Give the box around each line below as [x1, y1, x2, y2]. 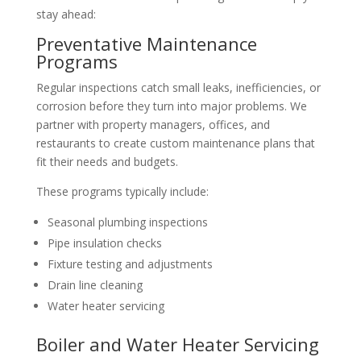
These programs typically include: [35, 183, 209, 199]
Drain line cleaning [47, 276, 143, 293]
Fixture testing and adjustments [47, 255, 213, 272]
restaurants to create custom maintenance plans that [35, 135, 315, 151]
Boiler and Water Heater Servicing [35, 331, 319, 356]
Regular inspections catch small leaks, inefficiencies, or [35, 79, 321, 95]
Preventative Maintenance [35, 31, 257, 56]
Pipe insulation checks [47, 234, 162, 251]
